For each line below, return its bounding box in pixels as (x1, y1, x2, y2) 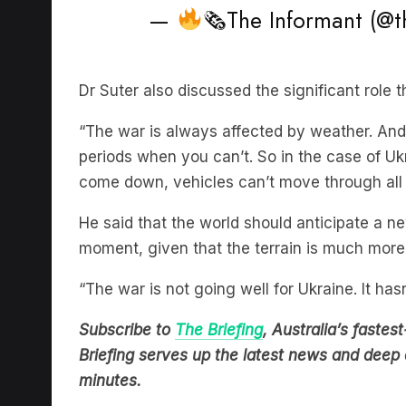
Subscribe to (79, 293, 175, 312)
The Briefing (175, 293, 263, 312)
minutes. (79, 343, 141, 362)
